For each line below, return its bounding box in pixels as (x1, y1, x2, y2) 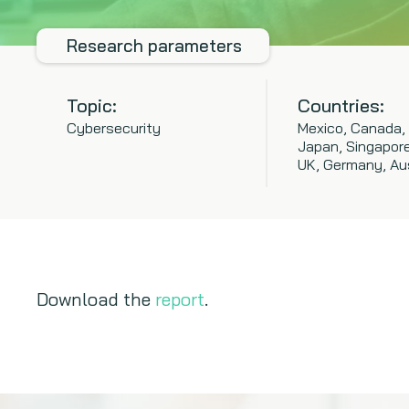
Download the (37, 288, 155, 310)
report (155, 288, 204, 310)
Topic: (67, 94, 117, 117)
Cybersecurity (67, 119, 161, 137)
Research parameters (67, 35, 242, 57)
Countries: (297, 94, 384, 117)
